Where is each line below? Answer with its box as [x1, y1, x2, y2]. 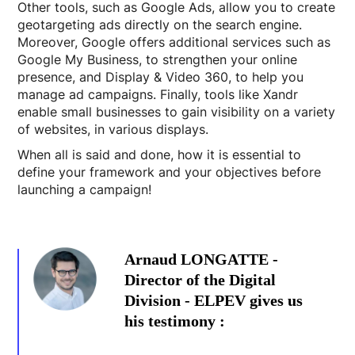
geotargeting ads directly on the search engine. [17, 16, 303, 32]
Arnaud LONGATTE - [124, 250, 279, 268]
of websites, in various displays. [17, 120, 209, 137]
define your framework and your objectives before [17, 163, 322, 180]
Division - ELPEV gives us [124, 291, 303, 309]
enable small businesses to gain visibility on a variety [17, 103, 336, 120]
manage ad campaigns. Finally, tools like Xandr [17, 86, 299, 102]
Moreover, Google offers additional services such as [17, 33, 331, 50]
